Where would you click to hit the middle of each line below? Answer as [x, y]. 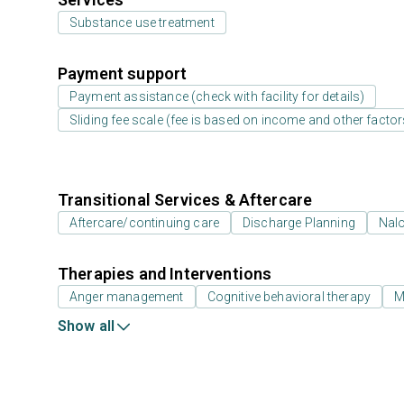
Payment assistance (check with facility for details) [217, 96]
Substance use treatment [142, 23]
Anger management [127, 297]
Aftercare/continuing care [144, 223]
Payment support [123, 73]
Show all [87, 326]
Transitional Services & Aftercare [185, 200]
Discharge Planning [299, 223]
